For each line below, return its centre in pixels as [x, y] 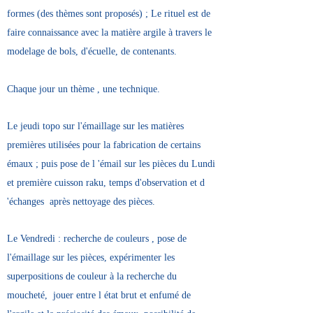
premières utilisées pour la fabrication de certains [104, 145]
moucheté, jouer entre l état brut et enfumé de [99, 295]
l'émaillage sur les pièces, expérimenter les [91, 257]
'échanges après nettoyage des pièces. [81, 202]
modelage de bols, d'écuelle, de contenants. [92, 51]
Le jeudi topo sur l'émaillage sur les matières [95, 126]
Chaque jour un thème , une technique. [83, 89]
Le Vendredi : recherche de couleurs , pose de [97, 239]
